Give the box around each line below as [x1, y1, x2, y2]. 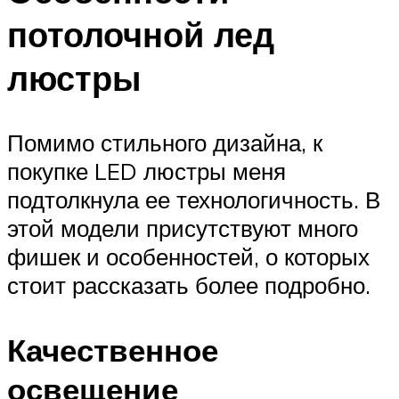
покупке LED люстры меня [7, 156, 286, 185]
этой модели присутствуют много [7, 213, 358, 242]
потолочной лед [7, 12, 274, 56]
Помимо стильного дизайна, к [7, 127, 322, 157]
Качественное [7, 330, 218, 370]
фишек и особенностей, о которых [7, 241, 370, 271]
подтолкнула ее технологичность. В [7, 184, 380, 214]
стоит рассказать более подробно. [7, 270, 370, 299]
